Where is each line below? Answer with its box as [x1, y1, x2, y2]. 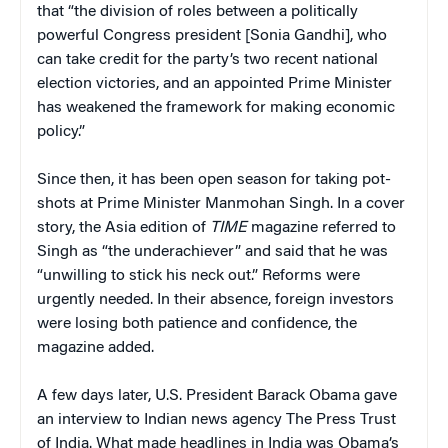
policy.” [37, 123, 85, 140]
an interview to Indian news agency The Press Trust [37, 411, 396, 428]
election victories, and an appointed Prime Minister [37, 75, 392, 92]
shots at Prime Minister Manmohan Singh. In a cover [37, 195, 405, 212]
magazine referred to [247, 219, 396, 236]
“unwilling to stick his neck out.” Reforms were [37, 267, 360, 284]
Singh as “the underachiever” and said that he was [37, 243, 388, 260]
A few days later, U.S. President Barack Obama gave [37, 387, 397, 404]
